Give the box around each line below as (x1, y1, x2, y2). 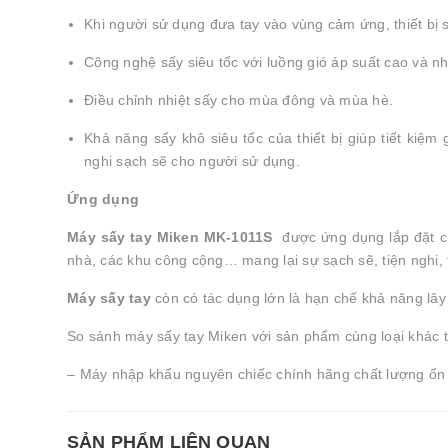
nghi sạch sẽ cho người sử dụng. (84, 153, 300, 169)
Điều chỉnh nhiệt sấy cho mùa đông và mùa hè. (84, 92, 393, 108)
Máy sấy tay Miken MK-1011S (67, 229, 278, 245)
